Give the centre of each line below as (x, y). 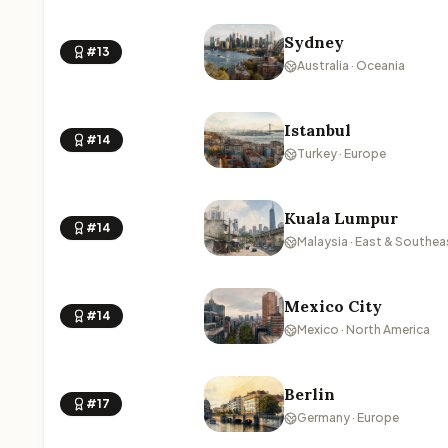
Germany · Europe (348, 417)
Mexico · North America (363, 329)
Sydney (314, 42)
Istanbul (317, 130)
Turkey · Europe (341, 153)
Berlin (309, 394)
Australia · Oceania (351, 65)
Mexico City (333, 306)
